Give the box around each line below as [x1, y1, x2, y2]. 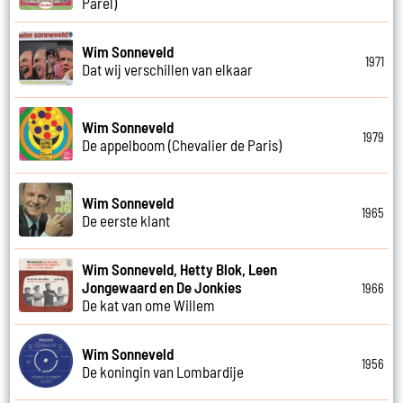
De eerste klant [82, 210, 171, 229]
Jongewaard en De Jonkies [82, 277, 243, 296]
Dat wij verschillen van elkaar [82, 59, 254, 78]
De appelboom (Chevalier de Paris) [82, 135, 282, 154]
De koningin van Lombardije [82, 362, 245, 381]
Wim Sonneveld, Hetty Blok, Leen [82, 259, 278, 278]
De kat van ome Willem [82, 295, 216, 314]
